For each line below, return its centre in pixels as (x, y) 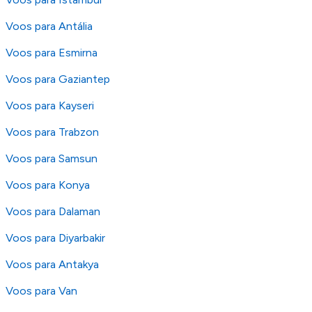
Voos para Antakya (52, 264)
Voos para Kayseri (50, 106)
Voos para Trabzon (52, 132)
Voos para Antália (49, 26)
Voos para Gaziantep (58, 79)
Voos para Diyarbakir (55, 238)
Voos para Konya (48, 185)
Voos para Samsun (52, 158)
